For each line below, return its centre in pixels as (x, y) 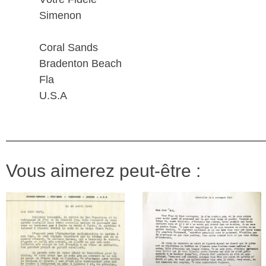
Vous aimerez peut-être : (103, 170)
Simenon (60, 15)
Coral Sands (69, 47)
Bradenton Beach (80, 63)
